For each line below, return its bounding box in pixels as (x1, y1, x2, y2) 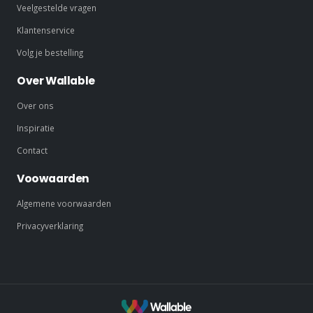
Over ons (17, 99, 54, 111)
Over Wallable (17, 73, 95, 88)
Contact (17, 144, 48, 156)
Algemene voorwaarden (17, 197, 111, 209)
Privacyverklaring (17, 219, 83, 231)
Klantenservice (17, 24, 75, 36)
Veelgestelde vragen (17, 1, 96, 13)
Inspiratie (17, 122, 54, 133)
